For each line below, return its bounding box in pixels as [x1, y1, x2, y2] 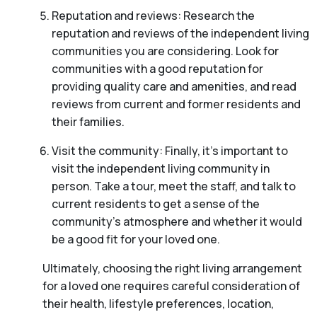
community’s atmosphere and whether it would [51, 214, 302, 230]
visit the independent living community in [51, 161, 270, 177]
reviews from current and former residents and [51, 96, 301, 113]
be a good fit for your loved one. [51, 231, 220, 248]
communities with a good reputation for [51, 61, 263, 77]
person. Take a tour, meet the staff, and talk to [51, 178, 296, 195]
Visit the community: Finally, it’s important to [51, 143, 288, 159]
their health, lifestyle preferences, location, [42, 296, 274, 312]
